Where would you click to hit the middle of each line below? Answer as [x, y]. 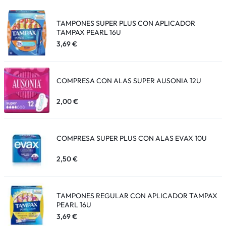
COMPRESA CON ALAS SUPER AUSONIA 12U [129, 80]
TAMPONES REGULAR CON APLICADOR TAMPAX [137, 195]
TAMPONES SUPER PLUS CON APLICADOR [126, 23]
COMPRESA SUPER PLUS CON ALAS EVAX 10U [132, 138]
